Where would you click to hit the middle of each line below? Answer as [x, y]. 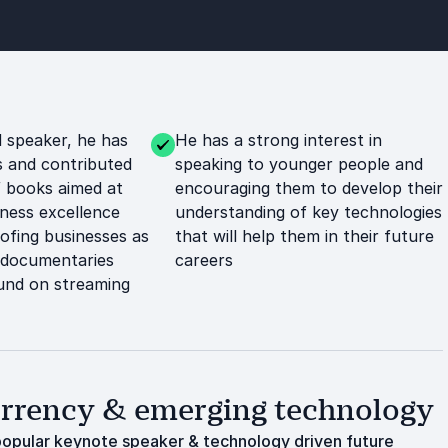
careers [203, 260]
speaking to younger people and [298, 164]
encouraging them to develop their [308, 188]
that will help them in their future [304, 236]
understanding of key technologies [308, 212]
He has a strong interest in [278, 140]
